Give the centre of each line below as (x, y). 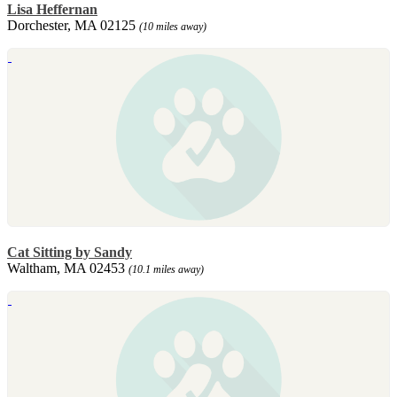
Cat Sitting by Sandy (70, 252)
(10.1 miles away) (166, 269)
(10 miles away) (173, 26)
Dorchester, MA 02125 (73, 25)
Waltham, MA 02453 (68, 268)
